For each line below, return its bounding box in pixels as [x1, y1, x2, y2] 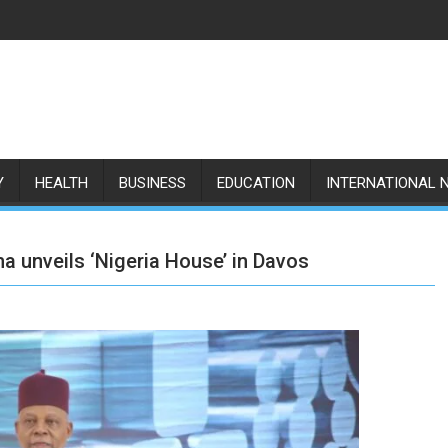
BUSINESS [119, 174, 186, 192]
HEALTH [35, 174, 88, 192]
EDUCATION [217, 174, 295, 192]
